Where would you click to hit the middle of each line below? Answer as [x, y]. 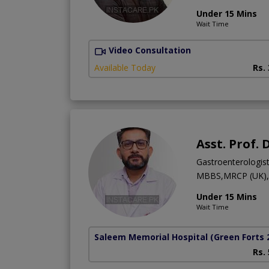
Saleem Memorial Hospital [151, 237]
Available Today [125, 67]
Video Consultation [150, 50]
